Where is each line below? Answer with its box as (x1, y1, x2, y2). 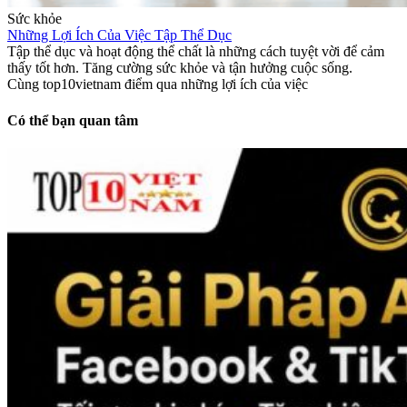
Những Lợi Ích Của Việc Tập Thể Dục (7, 27, 232, 44)
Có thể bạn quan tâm (7, 112, 138, 128)
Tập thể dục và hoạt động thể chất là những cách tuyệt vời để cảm (7, 44, 384, 60)
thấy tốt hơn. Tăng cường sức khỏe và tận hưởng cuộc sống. (7, 60, 352, 76)
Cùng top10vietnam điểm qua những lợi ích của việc (7, 76, 308, 93)
